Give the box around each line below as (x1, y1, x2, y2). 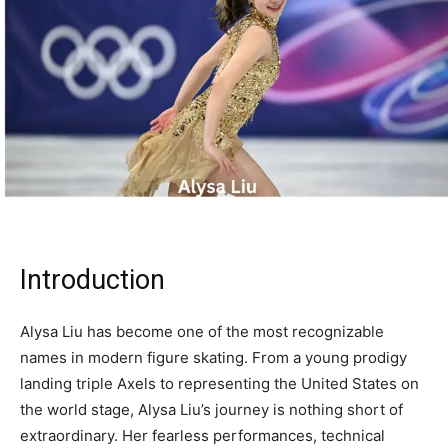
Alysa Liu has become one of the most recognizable (20, 322, 384, 342)
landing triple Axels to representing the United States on (20, 374, 419, 394)
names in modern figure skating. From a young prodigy (20, 348, 407, 368)
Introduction (20, 264, 165, 297)
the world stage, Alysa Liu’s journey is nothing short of (20, 400, 403, 420)
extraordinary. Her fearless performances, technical (20, 426, 385, 446)
